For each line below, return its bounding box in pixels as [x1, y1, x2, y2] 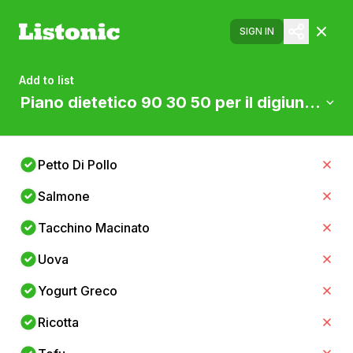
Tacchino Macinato [38, 220, 150, 236]
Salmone [38, 188, 90, 204]
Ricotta [38, 314, 79, 330]
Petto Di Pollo [38, 157, 117, 173]
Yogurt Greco [38, 283, 117, 299]
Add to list [19, 73, 74, 87]
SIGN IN [240, 25, 274, 37]
